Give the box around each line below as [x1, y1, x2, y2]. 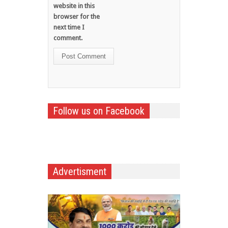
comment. [53, 34, 82, 42]
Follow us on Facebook [53, 104, 145, 117]
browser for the [53, 12, 100, 20]
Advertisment [53, 165, 106, 178]
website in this [53, 2, 95, 10]
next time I [53, 23, 84, 31]
